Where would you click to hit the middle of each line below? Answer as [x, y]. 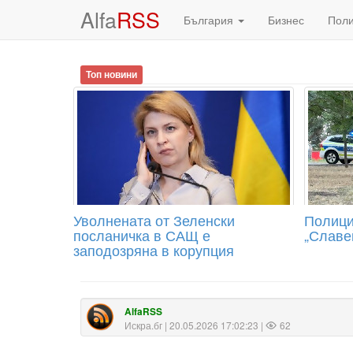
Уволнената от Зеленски [154, 220]
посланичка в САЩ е [142, 235]
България [210, 20]
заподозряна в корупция [154, 250]
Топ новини [112, 74]
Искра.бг [143, 325]
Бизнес [286, 20]
